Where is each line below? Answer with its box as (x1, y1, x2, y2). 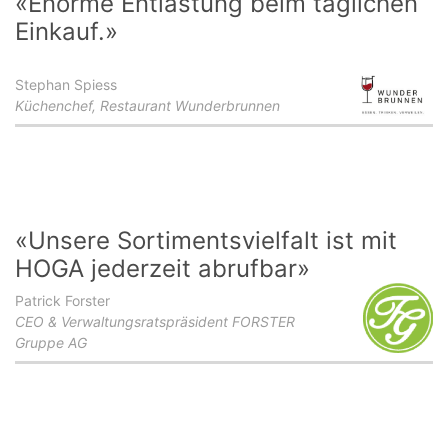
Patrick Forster (15, 292, 110, 309)
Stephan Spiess (15, 76, 117, 93)
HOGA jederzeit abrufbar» (15, 254, 310, 283)
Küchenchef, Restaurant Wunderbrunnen (15, 97, 280, 114)
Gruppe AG (15, 334, 87, 351)
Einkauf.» (15, 17, 118, 46)
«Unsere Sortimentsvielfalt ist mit (15, 226, 397, 255)
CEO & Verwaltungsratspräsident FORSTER (15, 313, 295, 330)
